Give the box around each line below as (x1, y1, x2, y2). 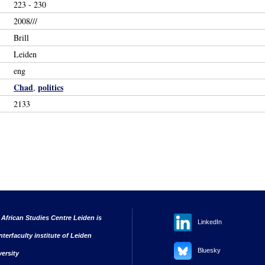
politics (38, 81, 63, 93)
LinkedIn (198, 218, 222, 225)
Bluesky (198, 246, 221, 254)
